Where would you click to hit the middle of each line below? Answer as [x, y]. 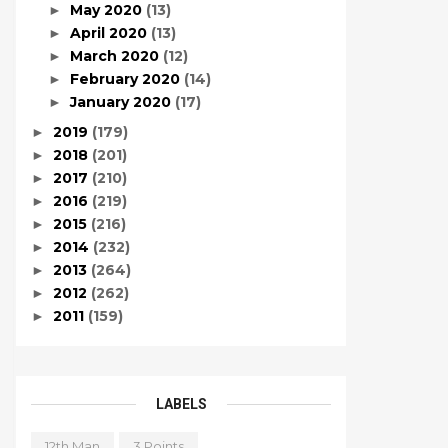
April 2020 [110, 33]
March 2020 [116, 56]
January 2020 [122, 102]
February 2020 [126, 79]
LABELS [181, 404]
